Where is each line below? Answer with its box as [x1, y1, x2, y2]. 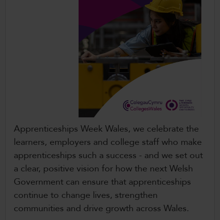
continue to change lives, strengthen [14, 189, 158, 202]
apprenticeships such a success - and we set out [14, 149, 203, 162]
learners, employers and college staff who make [14, 136, 202, 149]
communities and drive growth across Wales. [14, 202, 192, 215]
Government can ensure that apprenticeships [14, 176, 191, 189]
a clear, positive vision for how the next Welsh [14, 163, 193, 175]
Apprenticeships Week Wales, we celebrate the [14, 123, 199, 136]
